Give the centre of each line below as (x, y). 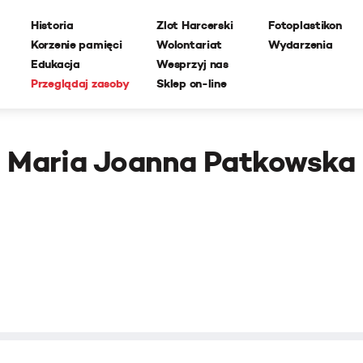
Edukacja (56, 64)
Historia (52, 25)
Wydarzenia (301, 45)
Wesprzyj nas (192, 64)
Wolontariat (190, 45)
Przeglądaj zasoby (80, 83)
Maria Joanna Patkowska (181, 162)
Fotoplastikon (305, 25)
